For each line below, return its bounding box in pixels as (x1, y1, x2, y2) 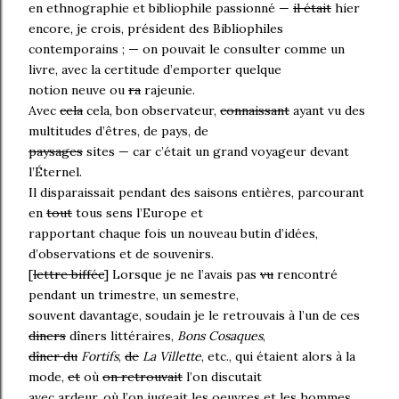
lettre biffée (33, 266, 104, 283)
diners (28, 328, 66, 345)
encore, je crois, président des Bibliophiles (28, 20, 283, 37)
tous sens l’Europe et (72, 205, 203, 222)
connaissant (220, 102, 289, 119)
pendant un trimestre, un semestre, (28, 287, 239, 304)
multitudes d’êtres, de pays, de (28, 123, 208, 140)
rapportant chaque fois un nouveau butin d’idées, (28, 225, 318, 242)
